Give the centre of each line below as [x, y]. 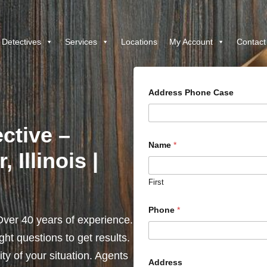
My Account [191, 42]
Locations [139, 42]
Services [81, 42]
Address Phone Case [191, 92]
